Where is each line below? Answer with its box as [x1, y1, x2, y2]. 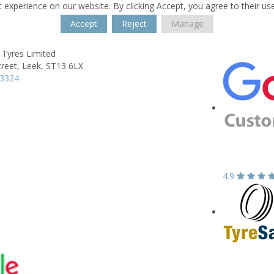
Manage [171, 18, 204, 29]
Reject [122, 18, 147, 29]
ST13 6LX [46, 60, 83, 72]
